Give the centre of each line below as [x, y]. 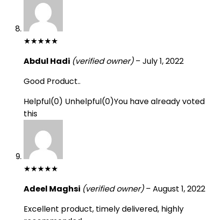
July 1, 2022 [163, 61]
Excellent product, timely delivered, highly [104, 209]
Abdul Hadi [48, 61]
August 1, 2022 [179, 189]
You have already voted [159, 101]
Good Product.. [52, 81]
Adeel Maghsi [53, 189]
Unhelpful [83, 101]
